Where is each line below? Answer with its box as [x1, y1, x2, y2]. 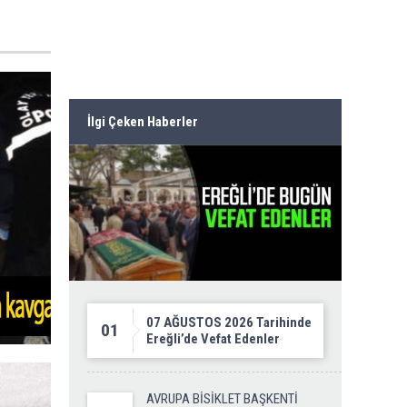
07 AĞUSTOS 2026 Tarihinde [146, 314, 312, 332]
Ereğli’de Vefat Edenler [146, 331, 280, 348]
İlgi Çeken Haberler [87, 114, 198, 131]
